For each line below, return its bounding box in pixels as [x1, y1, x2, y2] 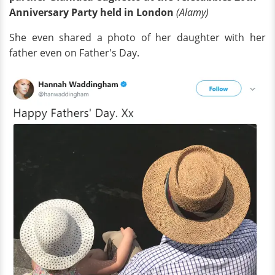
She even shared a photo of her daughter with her [9, 31, 266, 45]
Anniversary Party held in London [9, 6, 174, 20]
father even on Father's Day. [9, 46, 139, 60]
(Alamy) [176, 6, 209, 20]
